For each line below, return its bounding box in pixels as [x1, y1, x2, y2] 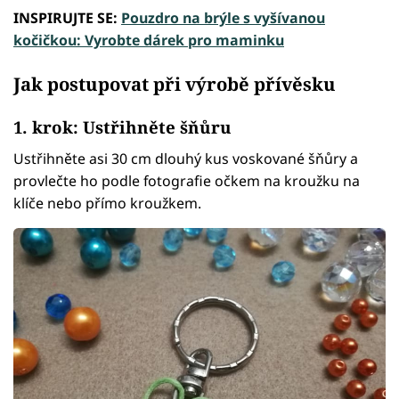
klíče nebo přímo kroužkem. [13, 193, 201, 214]
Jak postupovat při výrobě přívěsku [13, 70, 336, 96]
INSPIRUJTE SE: [13, 8, 121, 28]
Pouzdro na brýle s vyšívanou [121, 8, 325, 28]
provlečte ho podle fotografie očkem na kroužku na [13, 171, 360, 191]
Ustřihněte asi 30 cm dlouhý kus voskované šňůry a [13, 149, 358, 169]
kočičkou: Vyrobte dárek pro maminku [13, 30, 284, 51]
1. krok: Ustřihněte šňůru [13, 116, 232, 139]
